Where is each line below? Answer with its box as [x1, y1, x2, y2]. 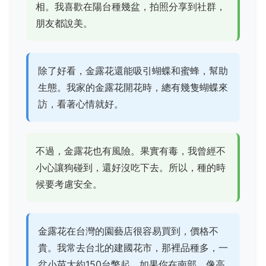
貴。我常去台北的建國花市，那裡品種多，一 [38, 241, 228, 254]
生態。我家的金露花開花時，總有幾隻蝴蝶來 [38, 81, 228, 93]
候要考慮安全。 [36, 178, 102, 190]
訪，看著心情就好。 [38, 97, 123, 110]
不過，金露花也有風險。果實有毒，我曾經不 [36, 144, 226, 157]
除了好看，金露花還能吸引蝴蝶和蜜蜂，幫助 [38, 64, 228, 77]
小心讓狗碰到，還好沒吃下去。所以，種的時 [36, 161, 226, 173]
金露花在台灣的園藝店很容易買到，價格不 [38, 224, 218, 237]
